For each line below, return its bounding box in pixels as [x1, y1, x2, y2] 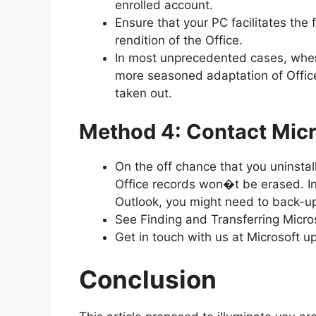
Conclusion [79, 264, 217, 294]
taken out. [115, 85, 172, 100]
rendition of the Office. [115, 32, 243, 47]
